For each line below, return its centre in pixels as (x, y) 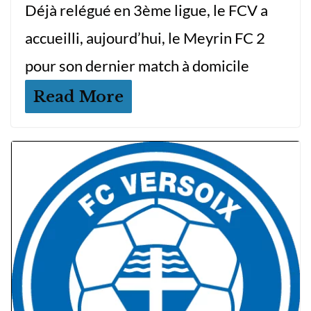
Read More (78, 97)
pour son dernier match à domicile (137, 66)
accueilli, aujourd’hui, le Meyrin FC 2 (145, 38)
